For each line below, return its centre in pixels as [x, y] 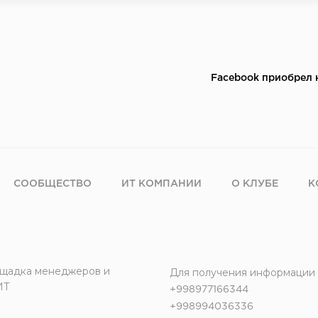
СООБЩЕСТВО [53, 184]
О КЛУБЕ [255, 184]
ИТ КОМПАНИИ [161, 184]
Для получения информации [242, 273]
